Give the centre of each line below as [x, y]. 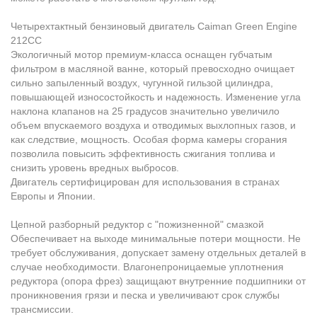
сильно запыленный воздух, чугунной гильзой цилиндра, [142, 83]
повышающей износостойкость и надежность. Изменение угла [156, 97]
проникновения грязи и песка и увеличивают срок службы [145, 295]
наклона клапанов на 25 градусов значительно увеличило [145, 111]
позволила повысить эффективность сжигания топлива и [143, 154]
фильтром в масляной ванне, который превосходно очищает [152, 69]
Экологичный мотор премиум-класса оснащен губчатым [142, 54]
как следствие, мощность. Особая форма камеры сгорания [149, 139]
